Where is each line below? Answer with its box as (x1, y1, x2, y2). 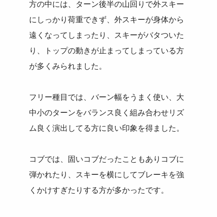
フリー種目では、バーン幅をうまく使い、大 (29, 93, 185, 102)
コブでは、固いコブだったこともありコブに (29, 155, 185, 164)
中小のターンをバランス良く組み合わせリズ (29, 108, 185, 117)
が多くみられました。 (29, 62, 107, 71)
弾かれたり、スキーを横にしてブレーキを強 (29, 170, 185, 179)
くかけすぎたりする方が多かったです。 (29, 186, 169, 195)
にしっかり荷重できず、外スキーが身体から (29, 15, 185, 24)
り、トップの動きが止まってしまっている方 (29, 46, 185, 55)
